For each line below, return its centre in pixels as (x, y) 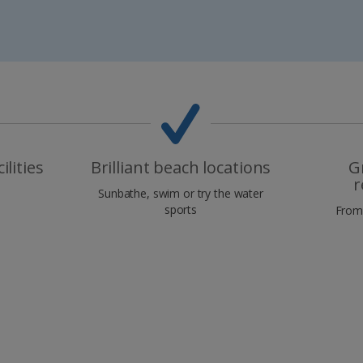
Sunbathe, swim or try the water (181, 193)
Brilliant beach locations (181, 167)
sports (181, 209)
